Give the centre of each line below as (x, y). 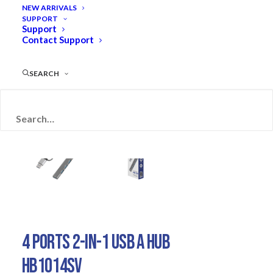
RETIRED (136, 105)
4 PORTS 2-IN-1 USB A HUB (96, 243)
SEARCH (44, 74)
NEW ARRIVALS (49, 8)
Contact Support (58, 40)
